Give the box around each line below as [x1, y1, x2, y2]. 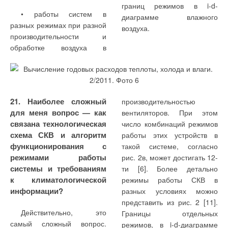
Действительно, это [21, 207, 106, 218]
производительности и [10, 31, 106, 42]
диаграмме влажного [122, 12, 218, 22]
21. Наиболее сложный [10, 96, 106, 107]
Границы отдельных [122, 208, 218, 219]
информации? [10, 185, 63, 197]
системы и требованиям [10, 163, 106, 175]
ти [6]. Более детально [122, 163, 218, 174]
